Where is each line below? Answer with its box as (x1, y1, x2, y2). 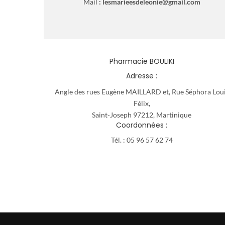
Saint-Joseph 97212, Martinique (92, 110, 191, 119)
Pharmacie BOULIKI (109, 56, 174, 66)
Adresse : (126, 70, 157, 81)
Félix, (133, 98, 150, 107)
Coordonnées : (116, 120, 167, 130)
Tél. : (110, 135, 127, 144)
